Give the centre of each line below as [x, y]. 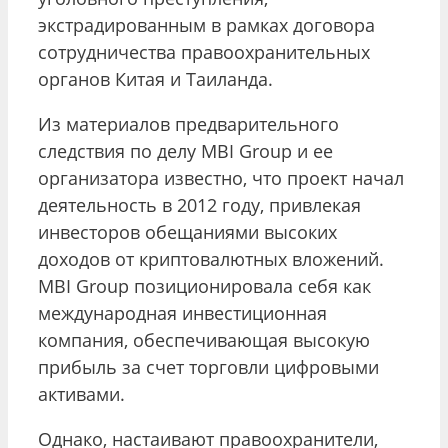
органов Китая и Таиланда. [155, 78]
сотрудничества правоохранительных [204, 51]
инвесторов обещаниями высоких [187, 231]
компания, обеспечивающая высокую [204, 339]
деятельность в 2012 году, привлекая [199, 204]
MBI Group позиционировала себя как [204, 285]
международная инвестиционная [182, 312]
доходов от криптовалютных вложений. [211, 258]
